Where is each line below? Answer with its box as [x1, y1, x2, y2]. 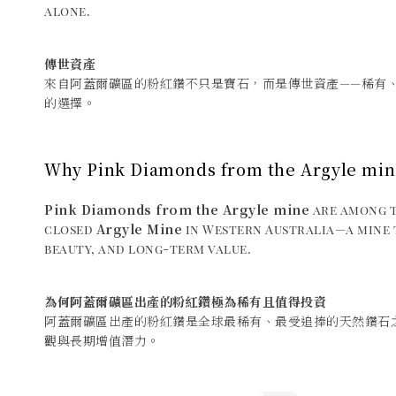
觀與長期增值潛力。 [44, 332, 160, 350]
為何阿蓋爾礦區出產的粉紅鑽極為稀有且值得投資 [44, 293, 326, 311]
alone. [44, 3, 90, 20]
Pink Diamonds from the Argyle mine [44, 201, 309, 219]
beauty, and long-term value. [44, 240, 251, 258]
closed [44, 221, 96, 239]
